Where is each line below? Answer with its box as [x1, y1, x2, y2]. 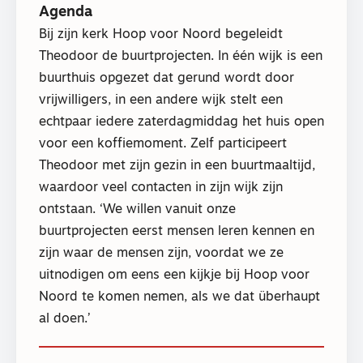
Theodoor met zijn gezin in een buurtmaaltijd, [39, 159, 315, 173]
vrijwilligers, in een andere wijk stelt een [39, 93, 283, 107]
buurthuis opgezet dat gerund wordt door [39, 71, 294, 85]
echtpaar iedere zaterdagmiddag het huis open [39, 115, 324, 129]
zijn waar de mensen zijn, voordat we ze [39, 246, 284, 260]
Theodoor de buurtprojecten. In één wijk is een [39, 49, 322, 63]
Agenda [39, 4, 92, 20]
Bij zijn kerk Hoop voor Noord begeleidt [39, 28, 283, 41]
